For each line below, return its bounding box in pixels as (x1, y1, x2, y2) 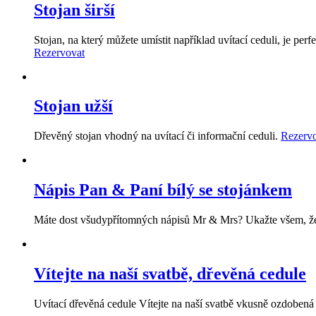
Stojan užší (34, 97, 113, 116)
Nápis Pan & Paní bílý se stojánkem (34, 181, 292, 200)
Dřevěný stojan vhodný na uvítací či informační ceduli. (34, 130, 281, 142)
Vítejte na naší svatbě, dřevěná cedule (34, 265, 306, 284)
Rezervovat (34, 46, 85, 59)
